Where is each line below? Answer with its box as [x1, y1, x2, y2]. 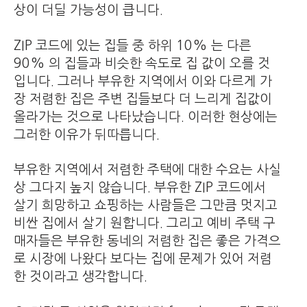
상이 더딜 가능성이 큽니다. [14, 3, 163, 17]
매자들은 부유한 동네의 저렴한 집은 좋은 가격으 [14, 234, 281, 247]
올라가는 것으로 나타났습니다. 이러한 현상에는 [14, 110, 278, 123]
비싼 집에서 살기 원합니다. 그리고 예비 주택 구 [14, 216, 275, 230]
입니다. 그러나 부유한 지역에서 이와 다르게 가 [14, 74, 272, 88]
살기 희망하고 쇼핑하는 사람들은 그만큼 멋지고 [14, 198, 278, 212]
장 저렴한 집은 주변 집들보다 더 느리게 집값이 [14, 92, 272, 106]
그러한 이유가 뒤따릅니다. [14, 127, 160, 141]
